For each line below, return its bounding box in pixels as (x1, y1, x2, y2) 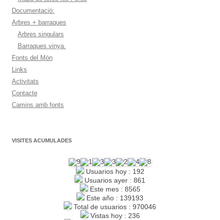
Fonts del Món (12, 54, 53, 61)
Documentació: (12, 7, 55, 14)
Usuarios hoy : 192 (83, 167, 144, 175)
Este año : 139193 (84, 194, 143, 202)
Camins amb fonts (12, 101, 64, 109)
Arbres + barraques (12, 19, 66, 26)
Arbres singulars (18, 30, 64, 38)
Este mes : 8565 (87, 185, 140, 193)
